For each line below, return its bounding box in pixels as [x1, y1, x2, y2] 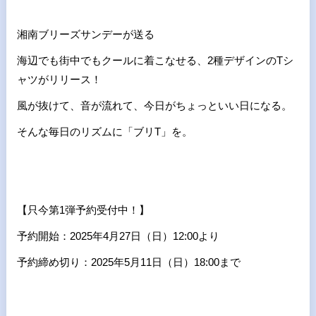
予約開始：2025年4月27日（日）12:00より [16, 229, 219, 242]
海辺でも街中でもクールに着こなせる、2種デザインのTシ [16, 54, 293, 66]
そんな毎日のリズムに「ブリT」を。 [16, 125, 193, 138]
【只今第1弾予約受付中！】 [16, 203, 150, 216]
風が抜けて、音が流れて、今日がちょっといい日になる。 [16, 99, 292, 111]
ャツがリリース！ [16, 73, 102, 85]
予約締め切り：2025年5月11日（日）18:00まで [16, 255, 241, 268]
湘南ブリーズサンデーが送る [16, 28, 154, 40]
